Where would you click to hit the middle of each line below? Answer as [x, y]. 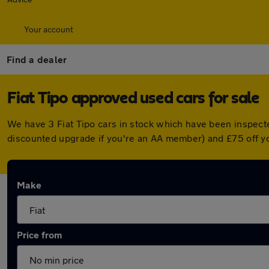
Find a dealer [37, 59]
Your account [49, 29]
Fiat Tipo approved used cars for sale [133, 98]
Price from [39, 234]
